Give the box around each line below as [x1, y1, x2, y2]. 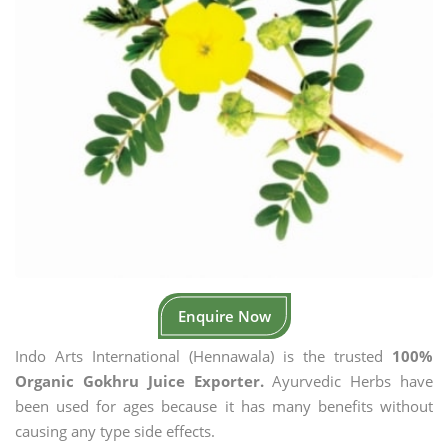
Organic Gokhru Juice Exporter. [15, 371, 264, 391]
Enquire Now [177, 306, 271, 326]
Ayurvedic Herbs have [263, 371, 433, 391]
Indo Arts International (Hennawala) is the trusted [15, 346, 392, 366]
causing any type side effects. [15, 421, 215, 441]
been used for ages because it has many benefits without [15, 396, 433, 416]
